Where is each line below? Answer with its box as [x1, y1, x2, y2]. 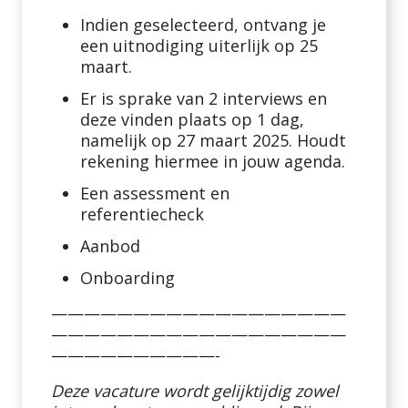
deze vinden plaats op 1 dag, [80, 108, 304, 130]
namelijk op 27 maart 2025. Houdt [80, 129, 346, 151]
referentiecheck [80, 203, 204, 225]
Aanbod [80, 235, 140, 257]
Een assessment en [80, 182, 229, 204]
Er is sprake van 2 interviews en [80, 87, 327, 109]
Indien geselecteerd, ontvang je [80, 14, 326, 36]
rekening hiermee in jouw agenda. [80, 150, 345, 172]
